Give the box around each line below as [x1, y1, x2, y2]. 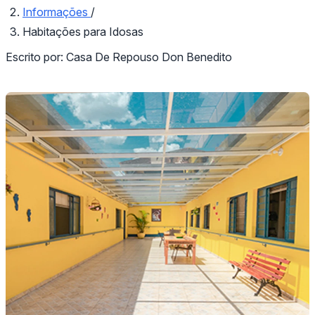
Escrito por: [6, 49, 66, 64]
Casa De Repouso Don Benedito [66, 49, 232, 64]
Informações [22, 4, 91, 19]
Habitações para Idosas [22, 24, 143, 39]
